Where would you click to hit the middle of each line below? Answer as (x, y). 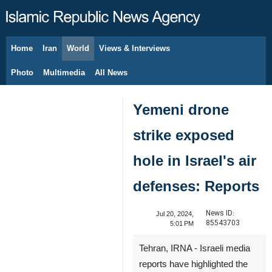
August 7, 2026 (53, 55)
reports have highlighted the (193, 264)
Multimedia (64, 73)
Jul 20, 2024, (175, 214)
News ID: (220, 213)
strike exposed (184, 135)
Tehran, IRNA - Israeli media (195, 248)
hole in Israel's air (195, 161)
